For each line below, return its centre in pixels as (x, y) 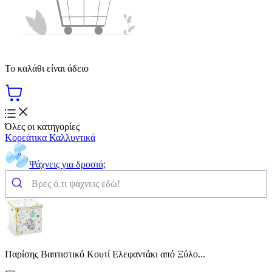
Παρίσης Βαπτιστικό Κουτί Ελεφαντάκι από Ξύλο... (105, 254)
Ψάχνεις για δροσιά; (67, 164)
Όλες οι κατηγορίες (42, 126)
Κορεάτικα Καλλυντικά (50, 137)
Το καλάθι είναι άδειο (47, 68)
